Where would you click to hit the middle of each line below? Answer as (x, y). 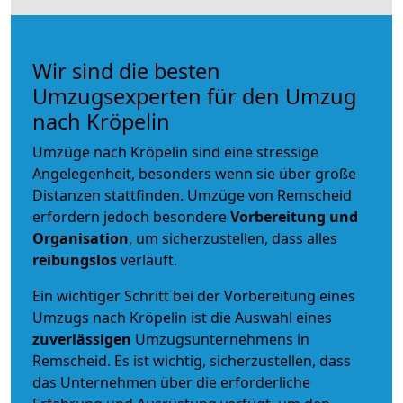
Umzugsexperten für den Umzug (194, 96)
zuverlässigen (84, 339)
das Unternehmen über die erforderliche (171, 382)
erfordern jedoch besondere (131, 216)
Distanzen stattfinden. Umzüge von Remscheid (192, 195)
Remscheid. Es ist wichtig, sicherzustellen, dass (192, 360)
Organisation (81, 238)
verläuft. (147, 260)
